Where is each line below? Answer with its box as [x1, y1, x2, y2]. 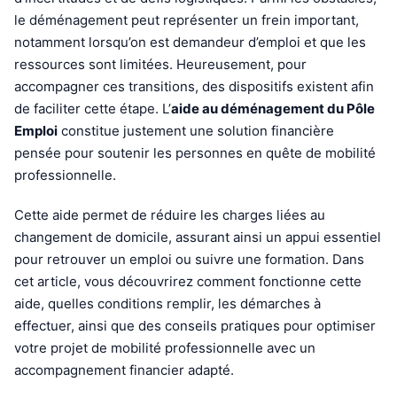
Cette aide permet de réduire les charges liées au [14, 206, 325, 223]
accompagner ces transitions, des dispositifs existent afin [14, 78, 374, 95]
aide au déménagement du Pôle [171, 100, 375, 117]
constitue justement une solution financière [58, 122, 334, 139]
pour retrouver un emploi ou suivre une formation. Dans [14, 251, 364, 268]
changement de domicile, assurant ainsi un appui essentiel [14, 229, 381, 245]
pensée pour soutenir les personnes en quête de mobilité [14, 144, 376, 161]
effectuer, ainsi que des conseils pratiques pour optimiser [14, 317, 376, 334]
